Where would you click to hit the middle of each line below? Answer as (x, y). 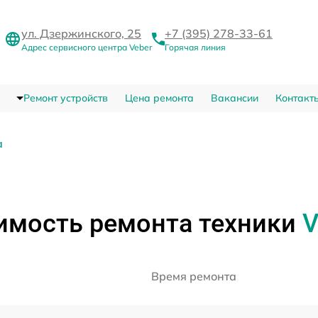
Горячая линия (195, 48)
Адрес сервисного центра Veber (87, 48)
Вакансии (234, 98)
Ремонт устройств (65, 98)
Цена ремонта (159, 98)
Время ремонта (193, 276)
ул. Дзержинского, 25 (81, 34)
